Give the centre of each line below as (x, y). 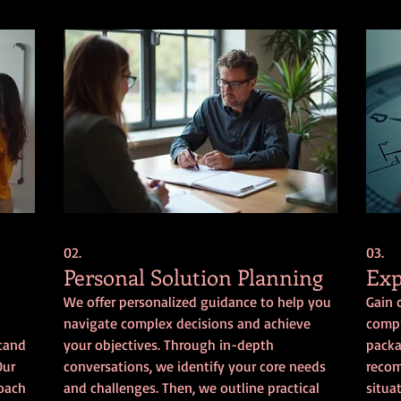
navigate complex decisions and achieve (188, 323)
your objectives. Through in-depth (169, 344)
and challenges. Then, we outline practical (192, 387)
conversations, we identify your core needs (195, 366)
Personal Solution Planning (194, 276)
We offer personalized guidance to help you (198, 301)
